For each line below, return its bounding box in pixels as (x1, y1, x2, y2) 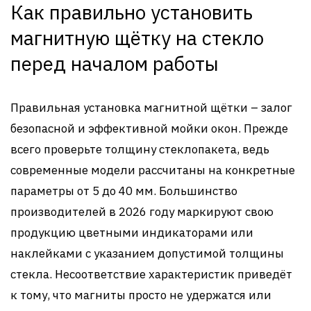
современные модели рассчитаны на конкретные (10, 162, 295, 178)
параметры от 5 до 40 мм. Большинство (10, 183, 237, 199)
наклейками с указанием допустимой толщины (10, 246, 284, 261)
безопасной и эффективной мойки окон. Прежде (10, 121, 288, 136)
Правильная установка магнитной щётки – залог (10, 100, 292, 115)
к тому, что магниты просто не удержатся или (10, 287, 271, 303)
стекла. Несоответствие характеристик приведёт (10, 267, 292, 282)
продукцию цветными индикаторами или (10, 225, 253, 240)
